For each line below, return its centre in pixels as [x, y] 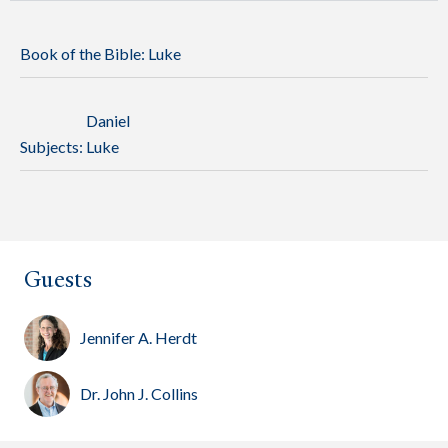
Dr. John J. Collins [139, 394]
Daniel [108, 121]
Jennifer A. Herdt [138, 338]
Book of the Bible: [84, 54]
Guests [58, 280]
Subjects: [53, 147]
